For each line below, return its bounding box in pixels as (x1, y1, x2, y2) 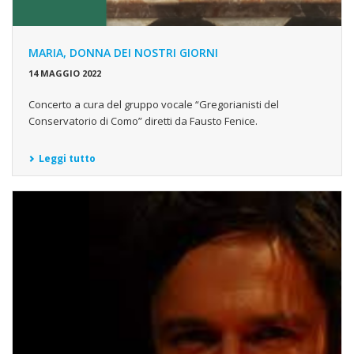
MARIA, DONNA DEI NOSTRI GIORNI (28, 45, 218, 61)
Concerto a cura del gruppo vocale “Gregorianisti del (28, 97, 279, 112)
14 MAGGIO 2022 (28, 67, 101, 80)
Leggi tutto (39, 152, 96, 166)
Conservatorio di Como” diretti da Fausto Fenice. (28, 114, 258, 129)
